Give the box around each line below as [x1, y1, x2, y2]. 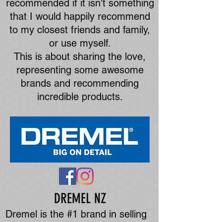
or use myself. [49, 37, 111, 49]
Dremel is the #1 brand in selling [5, 208, 147, 220]
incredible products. [37, 91, 123, 103]
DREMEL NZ [54, 190, 106, 207]
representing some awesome [16, 64, 144, 76]
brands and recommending [21, 77, 139, 89]
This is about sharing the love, [14, 51, 146, 62]
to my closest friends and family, [9, 24, 150, 36]
